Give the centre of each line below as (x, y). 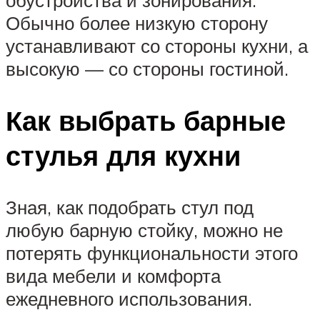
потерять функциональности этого (152, 252)
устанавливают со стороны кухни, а (157, 46)
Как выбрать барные (146, 121)
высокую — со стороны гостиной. (147, 69)
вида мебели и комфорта (113, 275)
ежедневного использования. (129, 298)
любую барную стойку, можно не (144, 230)
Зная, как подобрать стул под (130, 207)
